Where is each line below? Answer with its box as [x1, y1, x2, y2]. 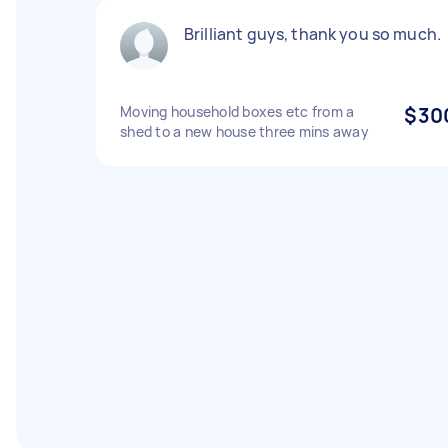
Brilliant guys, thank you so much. [184, 23, 442, 45]
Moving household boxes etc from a [120, 102, 355, 121]
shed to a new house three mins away [120, 122, 369, 141]
